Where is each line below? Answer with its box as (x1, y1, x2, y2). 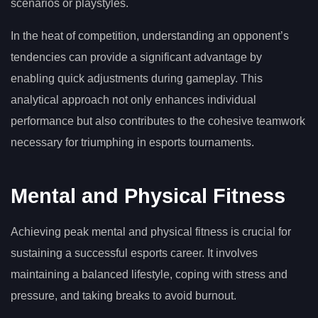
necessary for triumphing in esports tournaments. (11, 136, 254, 149)
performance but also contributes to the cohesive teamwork (11, 115, 305, 128)
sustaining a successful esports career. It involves (11, 247, 258, 260)
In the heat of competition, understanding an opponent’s (11, 30, 289, 43)
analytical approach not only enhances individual (11, 94, 256, 106)
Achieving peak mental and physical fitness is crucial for (11, 226, 291, 238)
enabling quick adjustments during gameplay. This (11, 72, 263, 85)
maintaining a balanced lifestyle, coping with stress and (11, 268, 287, 281)
